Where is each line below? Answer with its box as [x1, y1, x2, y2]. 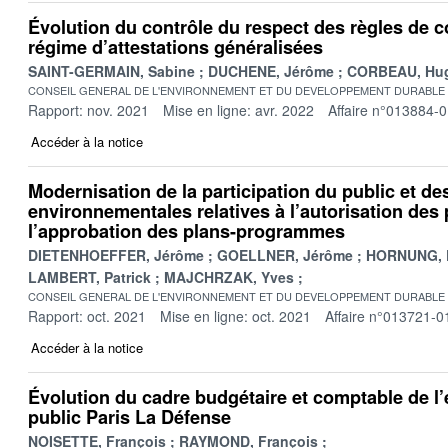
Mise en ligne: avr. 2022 [163, 99, 314, 120]
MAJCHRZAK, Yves [164, 266, 294, 287]
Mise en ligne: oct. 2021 [160, 305, 311, 326]
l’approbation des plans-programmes [28, 217, 345, 244]
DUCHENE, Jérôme [208, 60, 334, 81]
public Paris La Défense [28, 403, 231, 430]
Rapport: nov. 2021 [28, 99, 149, 120]
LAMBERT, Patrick [28, 266, 151, 287]
